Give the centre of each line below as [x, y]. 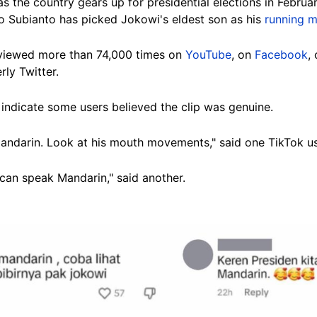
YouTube [208, 55]
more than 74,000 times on [112, 55]
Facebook [281, 55]
